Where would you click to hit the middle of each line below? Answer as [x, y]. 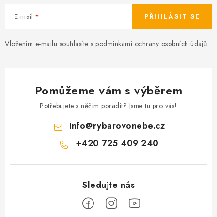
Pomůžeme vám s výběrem [108, 90]
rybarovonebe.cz [129, 126]
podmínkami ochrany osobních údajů [151, 44]
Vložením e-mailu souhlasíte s [50, 44]
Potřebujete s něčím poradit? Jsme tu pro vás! [108, 106]
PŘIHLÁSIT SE [172, 16]
